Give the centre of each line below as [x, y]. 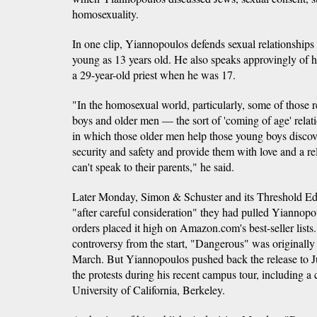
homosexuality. [105, 13]
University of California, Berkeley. [149, 289]
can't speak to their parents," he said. [153, 166]
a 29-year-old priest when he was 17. [154, 74]
